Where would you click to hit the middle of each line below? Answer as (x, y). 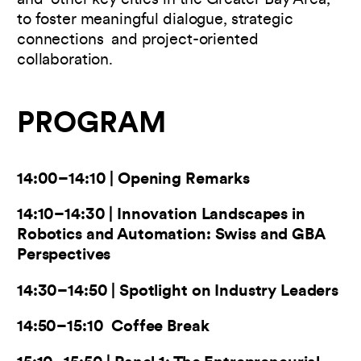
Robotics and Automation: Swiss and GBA (171, 236)
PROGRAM (91, 124)
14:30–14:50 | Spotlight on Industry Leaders (178, 291)
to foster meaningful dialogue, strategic (155, 21)
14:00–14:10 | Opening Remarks (135, 179)
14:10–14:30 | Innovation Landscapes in (161, 216)
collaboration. (67, 61)
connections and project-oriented (138, 41)
